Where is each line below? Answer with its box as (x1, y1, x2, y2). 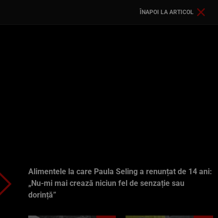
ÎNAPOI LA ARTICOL (140, 9, 194, 16)
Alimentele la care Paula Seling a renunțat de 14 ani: (28, 167, 212, 176)
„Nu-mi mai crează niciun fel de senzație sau (28, 179, 184, 188)
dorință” (28, 190, 56, 200)
